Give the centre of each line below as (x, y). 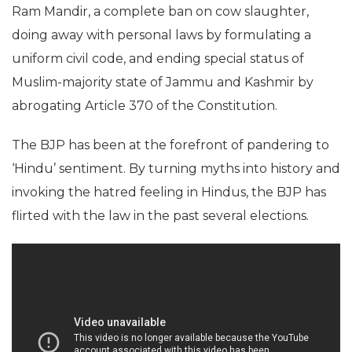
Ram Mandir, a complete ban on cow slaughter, (160, 11)
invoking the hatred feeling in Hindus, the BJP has (169, 192)
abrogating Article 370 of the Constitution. (145, 106)
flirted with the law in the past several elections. (160, 216)
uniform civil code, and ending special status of (158, 59)
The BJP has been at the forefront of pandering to (170, 145)
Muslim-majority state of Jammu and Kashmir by (163, 82)
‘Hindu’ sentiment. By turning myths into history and (176, 169)
